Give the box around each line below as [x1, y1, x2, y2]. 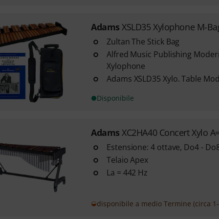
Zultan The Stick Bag [106, 36, 180, 47]
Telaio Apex [106, 154, 149, 165]
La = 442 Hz [106, 167, 148, 178]
